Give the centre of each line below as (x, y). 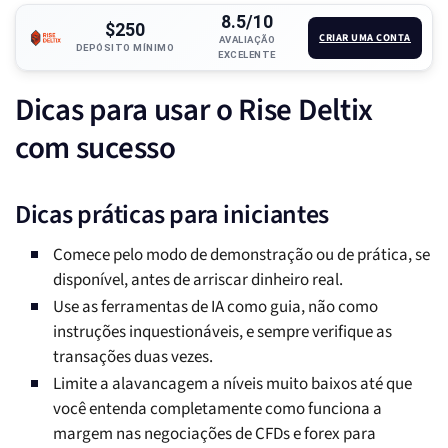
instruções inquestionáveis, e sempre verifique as (222, 332)
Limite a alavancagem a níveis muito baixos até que (232, 384)
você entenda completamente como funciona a (217, 409)
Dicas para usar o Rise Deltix (194, 110)
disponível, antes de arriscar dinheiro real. (198, 280)
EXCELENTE (247, 55)
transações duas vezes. (133, 357)
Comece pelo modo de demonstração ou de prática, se (241, 255)
